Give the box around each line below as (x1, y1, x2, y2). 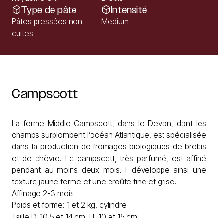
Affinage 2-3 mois (12, 188, 74, 198)
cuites (12, 28, 33, 38)
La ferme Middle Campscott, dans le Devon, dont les (12, 118, 206, 128)
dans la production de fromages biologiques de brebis (12, 142, 206, 151)
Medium (101, 17, 129, 26)
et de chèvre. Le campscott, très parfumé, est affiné (12, 153, 206, 163)
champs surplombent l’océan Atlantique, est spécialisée (12, 130, 206, 140)
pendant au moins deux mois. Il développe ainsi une (12, 165, 206, 175)
